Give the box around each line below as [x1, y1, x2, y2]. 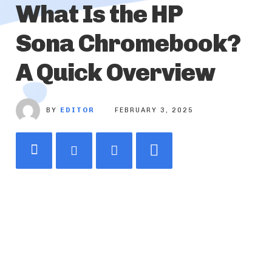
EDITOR [60, 106, 95, 115]
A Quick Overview [16, 58, 215, 87]
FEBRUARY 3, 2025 [115, 106, 194, 115]
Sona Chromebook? [16, 29, 240, 58]
